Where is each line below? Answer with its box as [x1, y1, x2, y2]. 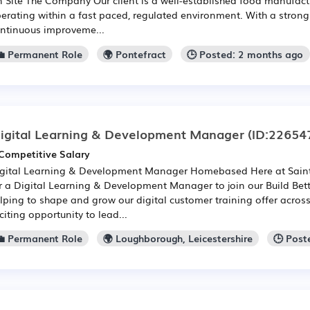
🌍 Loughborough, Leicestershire [103, 231, 253, 246]
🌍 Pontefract [103, 46, 167, 61]
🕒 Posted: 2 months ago [187, 46, 304, 61]
